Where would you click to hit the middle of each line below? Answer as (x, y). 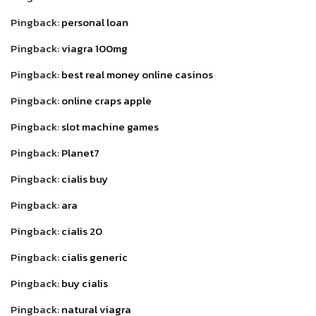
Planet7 (80, 152)
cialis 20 (82, 231)
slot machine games (110, 126)
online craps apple (107, 100)
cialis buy (85, 178)
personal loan (95, 22)
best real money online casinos (137, 74)
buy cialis (85, 283)
